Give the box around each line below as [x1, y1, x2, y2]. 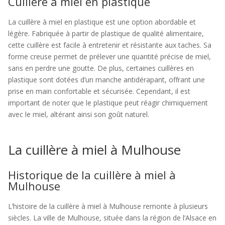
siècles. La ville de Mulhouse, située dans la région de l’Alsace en [8, 213, 216, 222]
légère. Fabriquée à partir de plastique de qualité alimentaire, [8, 29, 204, 38]
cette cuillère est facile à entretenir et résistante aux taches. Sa [8, 40, 211, 50]
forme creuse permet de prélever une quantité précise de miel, [8, 52, 211, 61]
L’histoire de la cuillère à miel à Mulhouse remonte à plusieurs [8, 201, 208, 211]
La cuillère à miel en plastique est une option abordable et [8, 17, 196, 27]
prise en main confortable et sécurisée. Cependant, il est [8, 86, 190, 96]
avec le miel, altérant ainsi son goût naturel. [8, 109, 149, 119]
